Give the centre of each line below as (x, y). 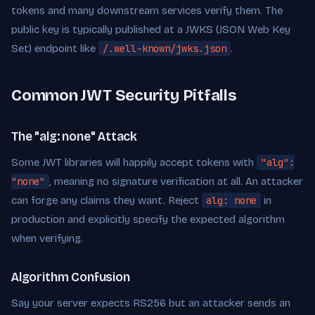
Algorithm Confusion (71, 277)
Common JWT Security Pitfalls (124, 95)
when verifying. (47, 238)
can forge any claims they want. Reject (107, 200)
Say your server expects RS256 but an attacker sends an (151, 303)
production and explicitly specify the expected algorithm (148, 219)
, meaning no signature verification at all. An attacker (176, 181)
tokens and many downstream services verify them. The (147, 11)
